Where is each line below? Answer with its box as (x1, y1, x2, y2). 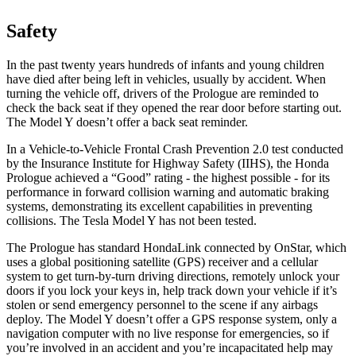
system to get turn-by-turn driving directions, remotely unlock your (6, 269, 339, 283)
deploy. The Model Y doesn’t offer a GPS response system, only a (6, 311, 337, 326)
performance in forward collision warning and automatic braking (6, 184, 329, 199)
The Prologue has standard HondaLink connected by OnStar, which (6, 240, 346, 254)
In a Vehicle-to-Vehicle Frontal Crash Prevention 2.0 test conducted (6, 141, 343, 156)
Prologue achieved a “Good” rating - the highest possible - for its (6, 170, 330, 184)
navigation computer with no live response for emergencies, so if (6, 326, 329, 340)
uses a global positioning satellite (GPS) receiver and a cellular (6, 254, 318, 269)
